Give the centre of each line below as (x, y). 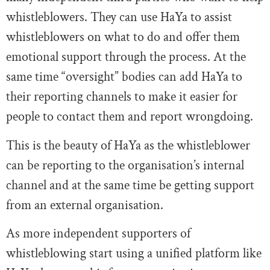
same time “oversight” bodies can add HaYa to (124, 77)
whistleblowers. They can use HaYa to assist (119, 17)
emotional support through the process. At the (126, 57)
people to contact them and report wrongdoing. (130, 117)
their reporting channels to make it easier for (122, 97)
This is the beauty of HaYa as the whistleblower (128, 145)
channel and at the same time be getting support (130, 185)
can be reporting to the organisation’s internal (125, 165)
